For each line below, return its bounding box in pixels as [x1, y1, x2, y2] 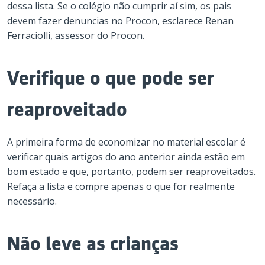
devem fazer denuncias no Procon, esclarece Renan [7, 14, 234, 27]
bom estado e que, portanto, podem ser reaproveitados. [7, 165, 256, 178]
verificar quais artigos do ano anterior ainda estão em [7, 150, 245, 163]
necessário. [7, 195, 57, 208]
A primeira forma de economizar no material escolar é [7, 135, 245, 148]
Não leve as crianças [7, 232, 179, 255]
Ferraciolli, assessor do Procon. [7, 29, 144, 42]
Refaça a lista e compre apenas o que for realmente [7, 180, 235, 193]
